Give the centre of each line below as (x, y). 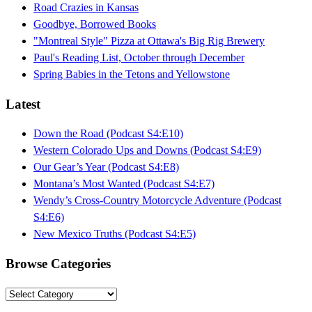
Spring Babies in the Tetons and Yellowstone (132, 74)
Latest (23, 104)
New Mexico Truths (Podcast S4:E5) (115, 234)
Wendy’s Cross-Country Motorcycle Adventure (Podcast (157, 201)
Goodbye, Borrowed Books (95, 24)
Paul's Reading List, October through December (139, 57)
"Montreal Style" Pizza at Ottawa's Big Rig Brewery (149, 40)
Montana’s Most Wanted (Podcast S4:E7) (124, 184)
